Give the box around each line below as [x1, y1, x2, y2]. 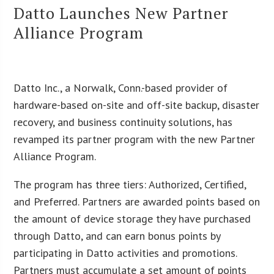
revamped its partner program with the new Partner [13, 131, 256, 146]
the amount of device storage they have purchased [13, 211, 251, 226]
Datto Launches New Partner [13, 2, 229, 23]
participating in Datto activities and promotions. [13, 245, 237, 260]
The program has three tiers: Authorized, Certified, [13, 177, 246, 191]
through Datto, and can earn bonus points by [13, 228, 221, 243]
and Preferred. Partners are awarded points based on [13, 194, 261, 209]
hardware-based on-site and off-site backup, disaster [13, 97, 260, 112]
